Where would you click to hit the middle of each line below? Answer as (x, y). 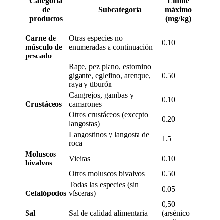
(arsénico (176, 213)
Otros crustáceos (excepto (109, 115)
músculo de (44, 47)
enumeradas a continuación (111, 47)
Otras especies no (96, 38)
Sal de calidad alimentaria (108, 213)
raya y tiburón (90, 84)
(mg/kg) (178, 18)
